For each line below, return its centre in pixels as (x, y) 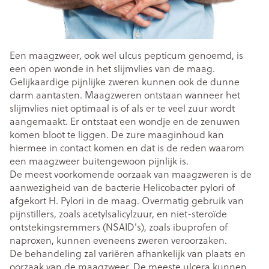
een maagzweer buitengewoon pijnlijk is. (99, 161)
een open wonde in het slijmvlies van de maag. (112, 68)
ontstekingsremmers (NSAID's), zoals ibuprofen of (119, 227)
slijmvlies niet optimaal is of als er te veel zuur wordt (122, 108)
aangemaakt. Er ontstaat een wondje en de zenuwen (125, 121)
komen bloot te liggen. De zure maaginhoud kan (117, 134)
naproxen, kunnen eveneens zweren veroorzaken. (118, 240)
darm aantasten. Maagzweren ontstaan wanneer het (125, 95)
